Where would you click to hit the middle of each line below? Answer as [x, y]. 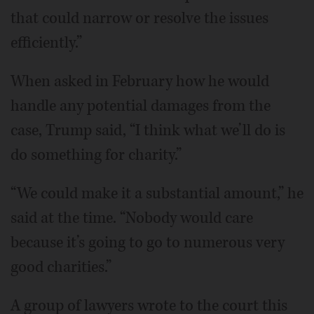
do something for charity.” [96, 155]
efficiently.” [46, 42]
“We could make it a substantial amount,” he [157, 193]
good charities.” [61, 267]
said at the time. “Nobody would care [132, 218]
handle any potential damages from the [141, 105]
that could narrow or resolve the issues [139, 18]
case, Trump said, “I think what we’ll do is [148, 130]
